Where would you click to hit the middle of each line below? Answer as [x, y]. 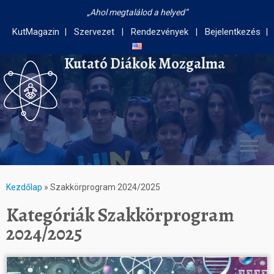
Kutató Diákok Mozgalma [145, 63]
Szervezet [94, 32]
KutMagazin [35, 32]
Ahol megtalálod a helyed [137, 12]
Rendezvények [159, 32]
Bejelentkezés [232, 32]
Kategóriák [52, 215]
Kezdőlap [24, 187]
